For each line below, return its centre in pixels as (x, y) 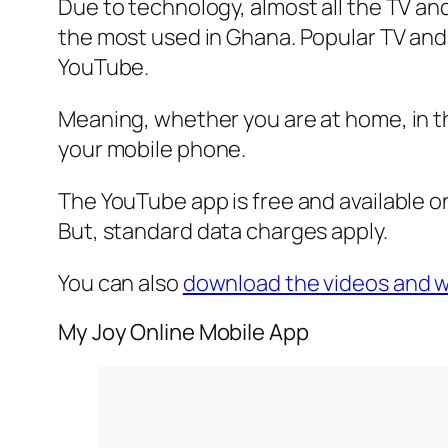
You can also (120, 282)
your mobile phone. (152, 148)
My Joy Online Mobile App (183, 331)
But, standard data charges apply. (223, 230)
